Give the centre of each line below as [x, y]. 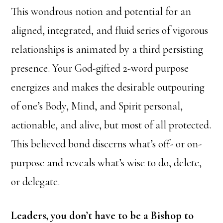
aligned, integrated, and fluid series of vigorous [110, 31]
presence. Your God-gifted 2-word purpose [100, 68]
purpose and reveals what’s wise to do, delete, [107, 163]
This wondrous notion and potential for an [101, 12]
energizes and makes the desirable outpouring [108, 87]
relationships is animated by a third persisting [107, 50]
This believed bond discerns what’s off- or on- [107, 144]
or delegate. [36, 182]
